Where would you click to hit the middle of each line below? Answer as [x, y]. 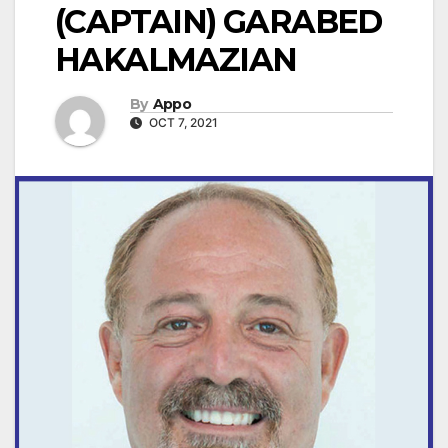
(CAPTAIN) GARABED [218, 22]
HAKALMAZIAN [176, 60]
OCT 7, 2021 [182, 122]
